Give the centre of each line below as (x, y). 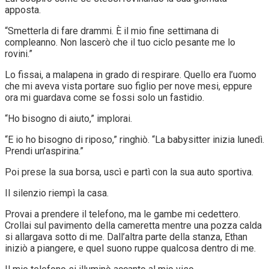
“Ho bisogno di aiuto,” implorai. (68, 118)
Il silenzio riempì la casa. (57, 193)
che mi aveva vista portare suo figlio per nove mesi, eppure (128, 86)
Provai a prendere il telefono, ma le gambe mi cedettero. (122, 214)
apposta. (23, 10)
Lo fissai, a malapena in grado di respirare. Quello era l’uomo (131, 74)
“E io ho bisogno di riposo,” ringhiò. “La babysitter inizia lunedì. (134, 139)
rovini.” (19, 53)
